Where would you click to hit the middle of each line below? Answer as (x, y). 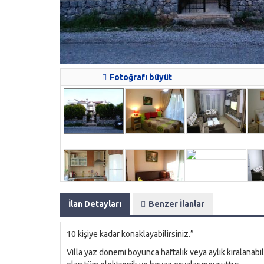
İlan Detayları (95, 204)
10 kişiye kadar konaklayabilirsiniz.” (130, 234)
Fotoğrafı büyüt (141, 77)
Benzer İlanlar (176, 204)
